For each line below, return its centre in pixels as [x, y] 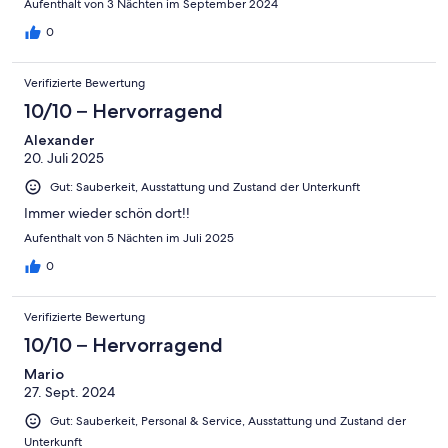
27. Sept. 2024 [69, 392]
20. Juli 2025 [64, 158]
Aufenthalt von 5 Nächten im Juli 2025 [129, 238]
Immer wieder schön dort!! [107, 213]
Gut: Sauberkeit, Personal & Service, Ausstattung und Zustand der [228, 421]
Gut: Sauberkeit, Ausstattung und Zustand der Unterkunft [205, 187]
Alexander [59, 140]
